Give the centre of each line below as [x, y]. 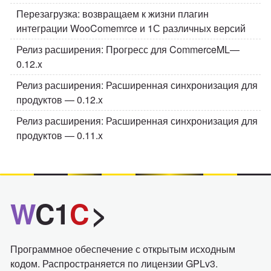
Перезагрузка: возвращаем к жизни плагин [113, 13]
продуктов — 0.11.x [60, 135]
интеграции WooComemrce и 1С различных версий [131, 28]
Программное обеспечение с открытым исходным [123, 249]
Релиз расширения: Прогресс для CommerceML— [128, 49]
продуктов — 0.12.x [60, 99]
